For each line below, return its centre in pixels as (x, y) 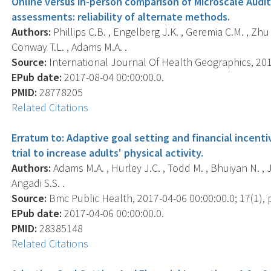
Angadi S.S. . (38, 183)
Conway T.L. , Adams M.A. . (70, 47)
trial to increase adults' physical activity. (108, 152)
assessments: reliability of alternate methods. (121, 16)
